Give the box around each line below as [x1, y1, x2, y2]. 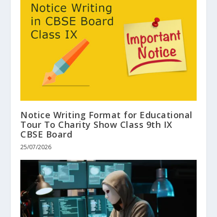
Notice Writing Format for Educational [20, 109, 193, 121]
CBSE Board [20, 128, 73, 140]
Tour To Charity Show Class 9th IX [20, 119, 172, 131]
